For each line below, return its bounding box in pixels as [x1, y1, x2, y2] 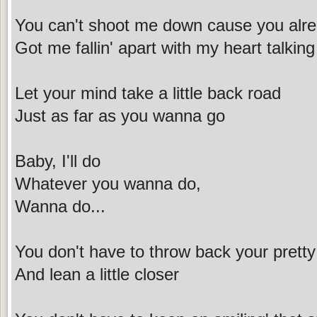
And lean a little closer [15, 264, 179, 284]
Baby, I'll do [15, 151, 100, 171]
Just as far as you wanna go [15, 105, 225, 125]
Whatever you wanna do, [15, 173, 201, 193]
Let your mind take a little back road [15, 83, 281, 103]
